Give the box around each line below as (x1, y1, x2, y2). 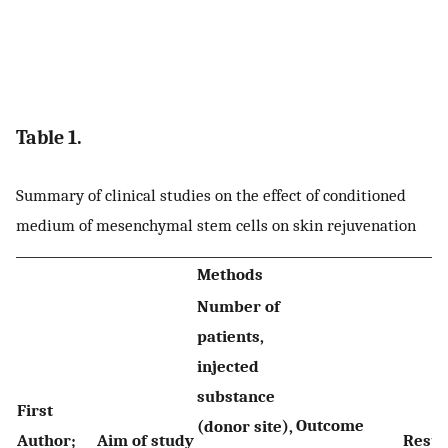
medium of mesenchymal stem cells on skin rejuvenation (16, 214, 416, 235)
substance (197, 386, 275, 407)
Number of (197, 296, 280, 317)
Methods (197, 264, 263, 285)
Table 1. (16, 126, 82, 150)
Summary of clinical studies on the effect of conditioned (16, 184, 406, 205)
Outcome (296, 415, 364, 436)
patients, (197, 326, 264, 347)
